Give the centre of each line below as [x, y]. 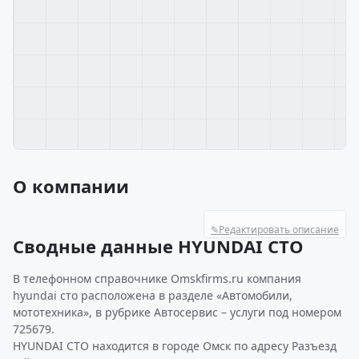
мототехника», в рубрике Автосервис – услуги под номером [177, 312]
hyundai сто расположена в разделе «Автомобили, [153, 295]
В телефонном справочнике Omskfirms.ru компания [157, 278]
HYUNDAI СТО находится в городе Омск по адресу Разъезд [175, 346]
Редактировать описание [279, 230]
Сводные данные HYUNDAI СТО [158, 246]
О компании [71, 186]
